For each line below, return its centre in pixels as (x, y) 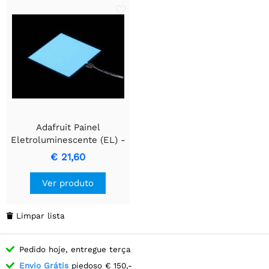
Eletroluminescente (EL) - (68, 140)
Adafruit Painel (68, 127)
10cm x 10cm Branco (68, 152)
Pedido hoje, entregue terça (75, 249)
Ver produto (68, 183)
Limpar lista (41, 215)
